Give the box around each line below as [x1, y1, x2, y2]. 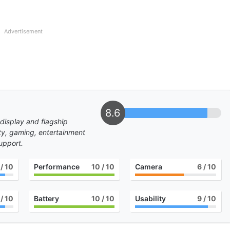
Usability [135, 194, 166, 203]
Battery [33, 194, 59, 203]
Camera [135, 162, 163, 171]
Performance [33, 162, 80, 171]
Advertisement [4, 28, 43, 35]
